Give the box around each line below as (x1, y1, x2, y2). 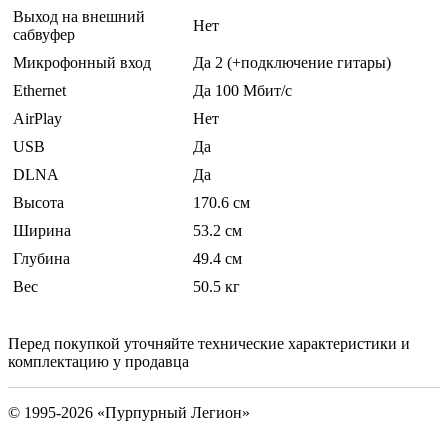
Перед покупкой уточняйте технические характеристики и (8, 335, 410, 353)
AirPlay (13, 110, 62, 128)
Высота (13, 194, 64, 212)
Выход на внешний (13, 8, 145, 26)
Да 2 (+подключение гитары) (193, 54, 391, 72)
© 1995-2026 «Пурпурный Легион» (8, 404, 250, 422)
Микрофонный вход (13, 54, 151, 72)
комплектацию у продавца (8, 353, 189, 371)
